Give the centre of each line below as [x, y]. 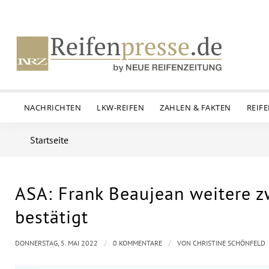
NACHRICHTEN [53, 107]
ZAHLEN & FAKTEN [195, 107]
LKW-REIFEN [121, 107]
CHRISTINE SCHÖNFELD [229, 243]
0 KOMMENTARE [138, 243]
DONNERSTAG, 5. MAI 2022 [56, 243]
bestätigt [52, 216]
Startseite [49, 140]
